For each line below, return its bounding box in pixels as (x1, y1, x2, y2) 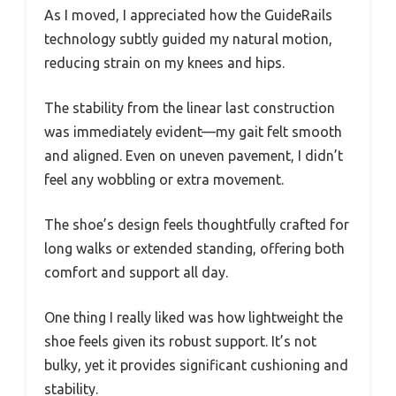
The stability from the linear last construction (44, 100, 335, 116)
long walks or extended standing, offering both (44, 240, 345, 256)
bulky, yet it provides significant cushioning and (44, 357, 348, 373)
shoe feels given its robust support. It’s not (44, 333, 316, 349)
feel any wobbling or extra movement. (44, 171, 284, 187)
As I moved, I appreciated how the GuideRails (44, 7, 332, 23)
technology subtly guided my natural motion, (44, 31, 332, 47)
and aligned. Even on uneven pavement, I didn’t (44, 148, 343, 164)
